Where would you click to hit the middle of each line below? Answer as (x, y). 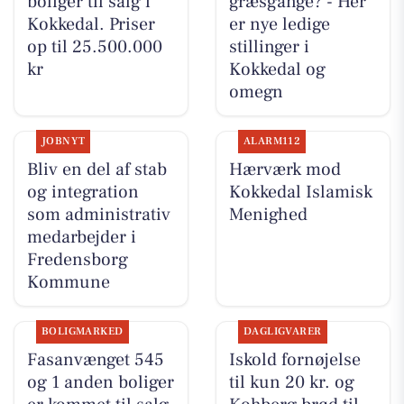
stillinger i (269, 46)
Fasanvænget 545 (95, 360)
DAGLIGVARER (282, 332)
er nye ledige (279, 24)
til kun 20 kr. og (291, 383)
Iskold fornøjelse (294, 360)
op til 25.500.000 (94, 46)
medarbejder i (81, 237)
